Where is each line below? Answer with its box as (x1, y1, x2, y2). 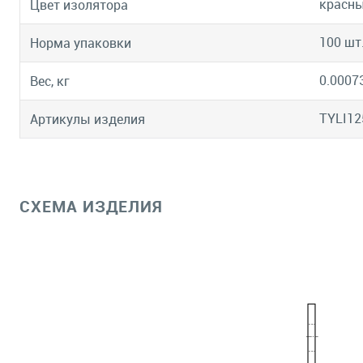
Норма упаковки (30, 34, 131, 53)
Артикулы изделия (30, 110, 145, 129)
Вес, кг (30, 72, 70, 91)
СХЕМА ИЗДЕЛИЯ (19, 195, 163, 217)
